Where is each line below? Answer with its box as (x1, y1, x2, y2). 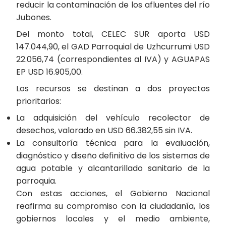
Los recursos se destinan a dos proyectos (16, 82, 210, 94)
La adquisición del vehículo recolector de (16, 111, 210, 124)
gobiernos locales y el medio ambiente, (16, 212, 210, 224)
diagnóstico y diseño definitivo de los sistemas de (16, 149, 210, 161)
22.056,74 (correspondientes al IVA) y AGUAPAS (16, 53, 210, 65)
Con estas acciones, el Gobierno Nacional (16, 187, 210, 199)
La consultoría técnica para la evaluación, (16, 137, 210, 149)
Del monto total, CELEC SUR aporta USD (16, 28, 210, 40)
